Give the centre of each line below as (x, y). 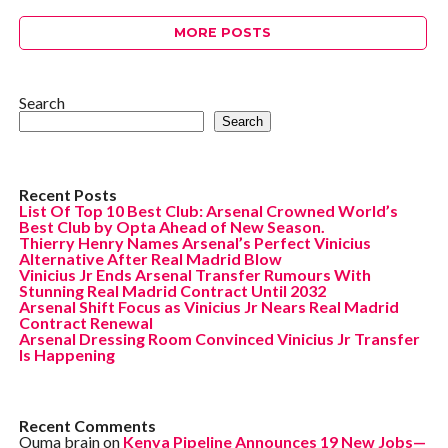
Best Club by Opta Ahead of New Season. (171, 226)
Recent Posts (67, 194)
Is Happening (66, 354)
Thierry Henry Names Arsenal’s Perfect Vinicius (194, 242)
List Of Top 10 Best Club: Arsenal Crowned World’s (208, 210)
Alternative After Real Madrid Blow (150, 258)
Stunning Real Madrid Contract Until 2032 (172, 290)
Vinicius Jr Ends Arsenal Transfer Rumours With (194, 274)
